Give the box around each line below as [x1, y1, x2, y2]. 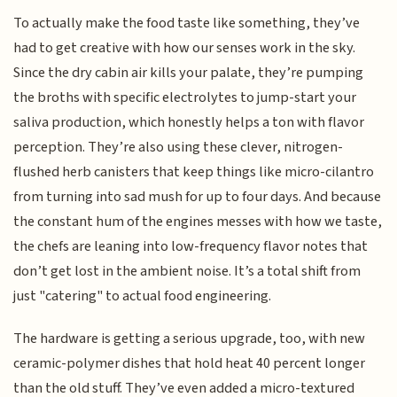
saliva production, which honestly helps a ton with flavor [13, 111, 365, 133]
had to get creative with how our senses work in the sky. [13, 36, 356, 58]
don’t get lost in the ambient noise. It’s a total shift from [13, 260, 362, 282]
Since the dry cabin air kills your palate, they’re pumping [13, 61, 364, 83]
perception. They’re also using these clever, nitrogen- [13, 136, 344, 158]
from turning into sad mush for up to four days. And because [13, 185, 382, 207]
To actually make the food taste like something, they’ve [13, 12, 361, 34]
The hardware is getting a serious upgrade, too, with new [13, 328, 366, 350]
